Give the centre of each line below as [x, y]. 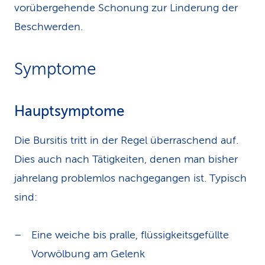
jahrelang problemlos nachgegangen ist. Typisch [130, 178]
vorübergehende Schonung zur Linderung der [126, 8]
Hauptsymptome [69, 112]
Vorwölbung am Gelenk [88, 254]
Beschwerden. [49, 27]
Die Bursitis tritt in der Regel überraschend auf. [126, 140]
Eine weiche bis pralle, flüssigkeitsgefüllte [130, 235]
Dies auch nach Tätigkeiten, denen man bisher [126, 159]
